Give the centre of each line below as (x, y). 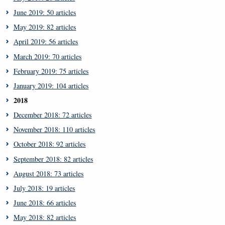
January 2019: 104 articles (51, 85)
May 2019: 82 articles (45, 27)
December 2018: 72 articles (52, 115)
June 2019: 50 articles (45, 13)
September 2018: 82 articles (53, 159)
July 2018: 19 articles (44, 188)
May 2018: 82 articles (45, 217)
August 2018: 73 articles (48, 173)
